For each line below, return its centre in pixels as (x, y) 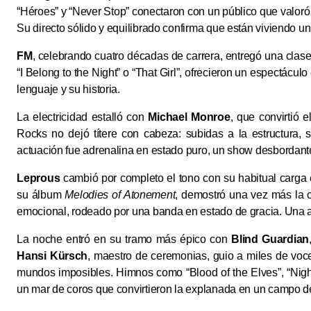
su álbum (41, 195)
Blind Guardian (270, 239)
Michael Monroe (189, 117)
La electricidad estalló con (83, 117)
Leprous (39, 178)
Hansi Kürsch (52, 256)
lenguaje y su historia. (68, 90)
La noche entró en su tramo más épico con (124, 239)
